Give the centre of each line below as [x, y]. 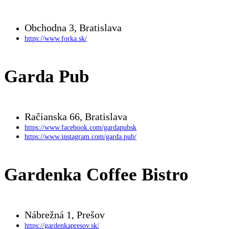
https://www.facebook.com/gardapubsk [81, 127]
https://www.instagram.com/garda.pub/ [81, 136]
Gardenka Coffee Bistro [96, 175]
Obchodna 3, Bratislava [73, 27]
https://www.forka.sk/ [56, 38]
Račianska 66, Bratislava [76, 116]
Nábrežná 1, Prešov [65, 214]
